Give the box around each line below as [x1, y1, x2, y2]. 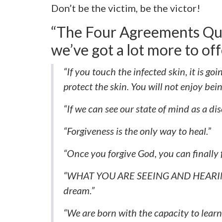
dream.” [63, 184, 95, 197]
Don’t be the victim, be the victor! [51, 2, 200, 14]
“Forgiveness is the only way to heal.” [63, 125, 211, 137]
